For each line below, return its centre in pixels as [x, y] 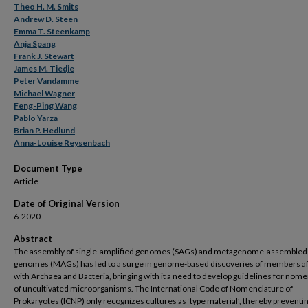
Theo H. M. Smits [46, 7]
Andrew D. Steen [46, 19]
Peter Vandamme [46, 81]
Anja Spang [35, 44]
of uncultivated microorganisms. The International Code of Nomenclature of [153, 288]
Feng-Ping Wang [45, 106]
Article [26, 181]
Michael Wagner [44, 93]
